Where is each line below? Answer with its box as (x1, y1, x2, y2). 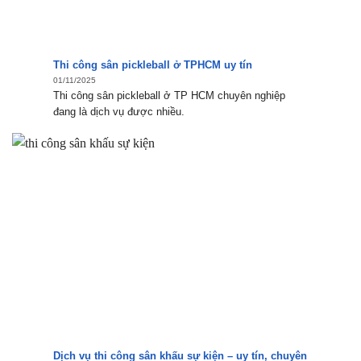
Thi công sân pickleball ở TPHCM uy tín (53, 59, 253, 72)
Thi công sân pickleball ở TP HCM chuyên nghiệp (53, 89, 286, 102)
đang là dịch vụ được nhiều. (53, 106, 185, 118)
